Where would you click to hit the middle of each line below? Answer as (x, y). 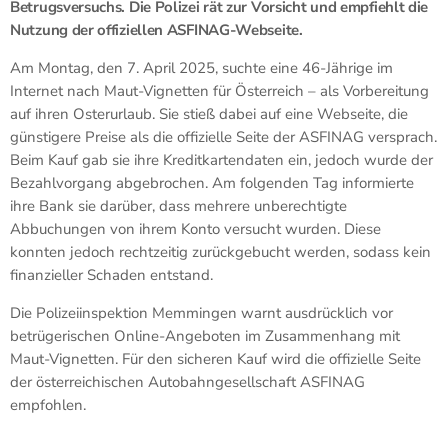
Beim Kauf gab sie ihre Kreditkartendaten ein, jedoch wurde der (221, 159)
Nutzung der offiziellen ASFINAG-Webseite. (156, 29)
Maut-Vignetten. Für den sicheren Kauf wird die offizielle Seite (215, 358)
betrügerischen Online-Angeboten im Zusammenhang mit (205, 335)
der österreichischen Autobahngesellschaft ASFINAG (187, 381)
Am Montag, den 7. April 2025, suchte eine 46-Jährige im (201, 67)
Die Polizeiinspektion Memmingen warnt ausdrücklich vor (201, 312)
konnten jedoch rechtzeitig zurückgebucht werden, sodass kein (220, 251)
